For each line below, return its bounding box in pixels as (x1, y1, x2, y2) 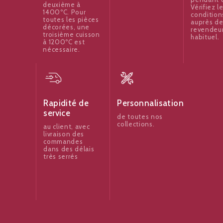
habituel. (191, 32, 220, 41)
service (43, 108, 71, 118)
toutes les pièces (43, 15, 99, 24)
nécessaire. (43, 45, 80, 54)
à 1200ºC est (43, 38, 85, 46)
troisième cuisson (43, 30, 100, 39)
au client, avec (43, 122, 90, 131)
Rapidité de (43, 98, 89, 109)
